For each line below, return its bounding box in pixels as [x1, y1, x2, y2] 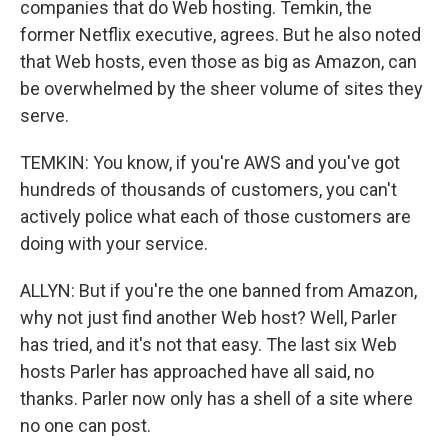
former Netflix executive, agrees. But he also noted [20, 24, 421, 45]
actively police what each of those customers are [20, 206, 411, 227]
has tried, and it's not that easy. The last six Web [20, 334, 397, 355]
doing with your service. [20, 233, 208, 254]
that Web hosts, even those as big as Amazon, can [20, 51, 417, 72]
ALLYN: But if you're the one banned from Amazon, [20, 280, 417, 301]
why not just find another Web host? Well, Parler [20, 307, 397, 328]
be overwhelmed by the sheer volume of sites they [20, 78, 423, 99]
